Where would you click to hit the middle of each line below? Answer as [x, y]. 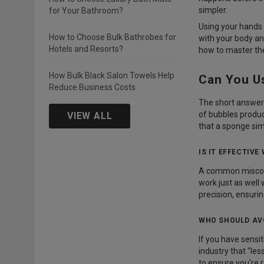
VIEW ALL [90, 116]
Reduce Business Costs [92, 87]
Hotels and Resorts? [86, 49]
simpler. [213, 10]
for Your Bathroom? [86, 11]
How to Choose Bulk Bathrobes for [113, 37]
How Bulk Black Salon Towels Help [112, 75]
